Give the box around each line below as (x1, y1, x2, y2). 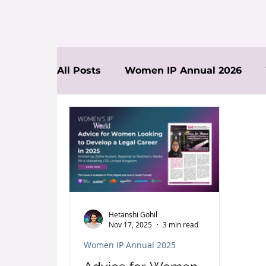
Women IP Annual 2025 (84, 239, 176, 251)
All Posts (57, 65, 101, 76)
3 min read (163, 220, 198, 229)
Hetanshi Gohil (109, 209, 157, 219)
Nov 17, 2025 (109, 220, 152, 229)
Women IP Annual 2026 (125, 65, 242, 76)
